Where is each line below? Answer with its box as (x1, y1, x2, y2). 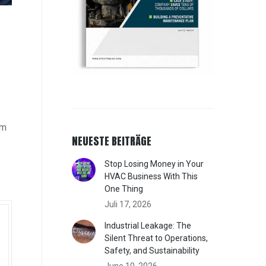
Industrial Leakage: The (104, 220, 192, 230)
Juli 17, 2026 (104, 199, 152, 209)
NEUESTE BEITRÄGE (72, 132, 152, 149)
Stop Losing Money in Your (104, 159, 204, 169)
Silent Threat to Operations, (104, 233, 208, 243)
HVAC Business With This (104, 171, 198, 181)
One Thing (104, 183, 144, 194)
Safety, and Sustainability (104, 245, 200, 255)
